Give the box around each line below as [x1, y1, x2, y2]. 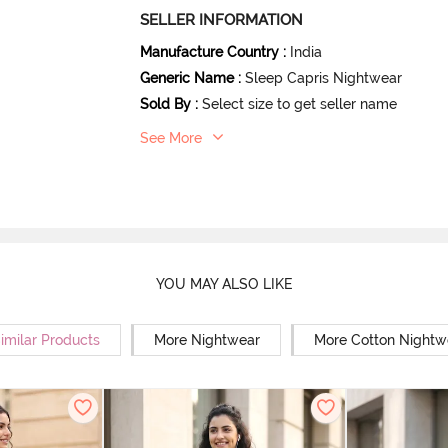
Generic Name [140, 69, 235, 86]
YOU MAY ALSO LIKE [155, 276, 293, 293]
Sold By [140, 95, 192, 112]
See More [140, 129, 203, 146]
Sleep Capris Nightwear [245, 69, 403, 86]
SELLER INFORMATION [140, 10, 304, 29]
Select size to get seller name [202, 95, 398, 112]
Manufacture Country [140, 43, 280, 60]
